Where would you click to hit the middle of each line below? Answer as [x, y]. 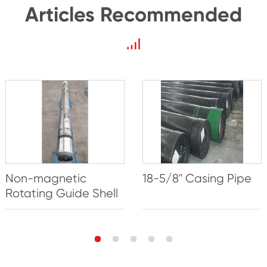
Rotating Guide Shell [61, 193]
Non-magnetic [46, 178]
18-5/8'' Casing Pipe [197, 178]
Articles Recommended [133, 14]
